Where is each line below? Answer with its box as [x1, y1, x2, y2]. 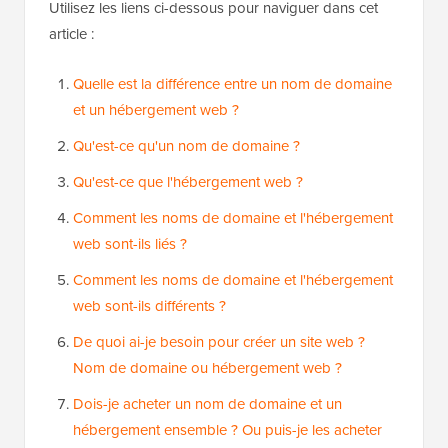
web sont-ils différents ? [73, 295, 226, 317]
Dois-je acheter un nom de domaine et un [73, 393, 342, 415]
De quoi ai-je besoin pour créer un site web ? [73, 331, 365, 353]
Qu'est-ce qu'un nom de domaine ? [73, 135, 300, 157]
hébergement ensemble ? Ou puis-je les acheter [73, 419, 382, 441]
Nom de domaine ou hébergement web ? [73, 357, 342, 379]
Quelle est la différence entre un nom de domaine [73, 73, 392, 95]
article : [49, 23, 94, 45]
